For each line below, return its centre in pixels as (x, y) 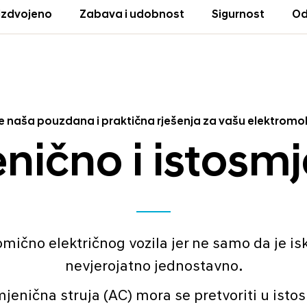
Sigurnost (238, 15)
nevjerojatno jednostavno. (153, 267)
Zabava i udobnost (132, 15)
